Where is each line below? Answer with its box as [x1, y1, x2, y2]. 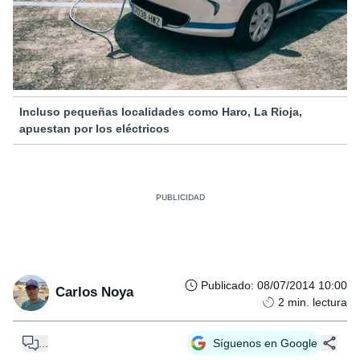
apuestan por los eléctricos [19, 121, 170, 135]
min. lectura [288, 295, 347, 309]
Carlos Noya [55, 284, 133, 301]
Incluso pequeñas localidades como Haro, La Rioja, [19, 104, 302, 118]
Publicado [201, 278, 251, 292]
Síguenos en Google [213, 336, 317, 350]
